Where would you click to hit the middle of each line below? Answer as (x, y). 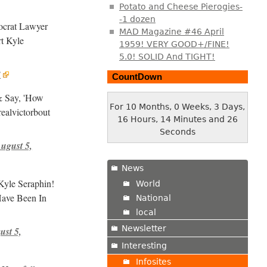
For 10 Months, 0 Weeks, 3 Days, (178, 106)
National (153, 198)
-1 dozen (137, 19)
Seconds (177, 131)
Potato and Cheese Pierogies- (181, 7)
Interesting (144, 245)
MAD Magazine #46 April (171, 32)
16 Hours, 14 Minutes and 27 (177, 119)
